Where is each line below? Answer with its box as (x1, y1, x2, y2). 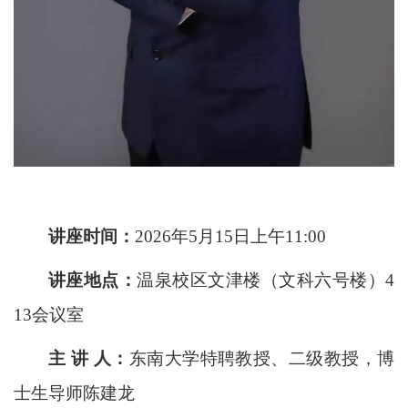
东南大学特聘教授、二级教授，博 (128, 348, 395, 368)
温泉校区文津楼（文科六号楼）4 (137, 270, 395, 290)
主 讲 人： (48, 348, 129, 368)
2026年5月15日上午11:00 (135, 226, 326, 246)
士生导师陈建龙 (14, 382, 135, 403)
